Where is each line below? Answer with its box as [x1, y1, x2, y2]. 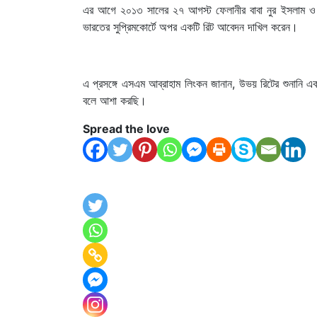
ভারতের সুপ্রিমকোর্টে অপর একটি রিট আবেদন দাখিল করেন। [83, 19, 298, 34]
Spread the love [83, 121, 170, 136]
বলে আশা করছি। [83, 93, 146, 108]
